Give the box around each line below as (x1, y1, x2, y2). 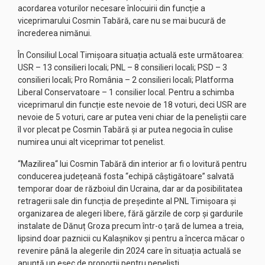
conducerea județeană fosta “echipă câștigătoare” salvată (18, 172, 234, 181)
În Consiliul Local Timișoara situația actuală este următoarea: (18, 50, 244, 60)
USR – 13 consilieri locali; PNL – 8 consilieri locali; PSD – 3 (18, 63, 227, 72)
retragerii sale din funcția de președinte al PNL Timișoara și (18, 196, 236, 206)
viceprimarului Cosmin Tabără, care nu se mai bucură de (18, 16, 226, 25)
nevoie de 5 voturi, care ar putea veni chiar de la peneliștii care (18, 112, 247, 122)
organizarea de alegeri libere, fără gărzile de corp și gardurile (18, 209, 243, 218)
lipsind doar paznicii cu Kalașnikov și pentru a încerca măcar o (18, 234, 245, 243)
